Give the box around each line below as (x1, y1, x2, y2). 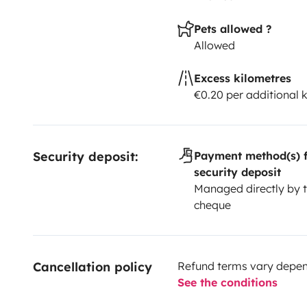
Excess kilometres (193, 71, 291, 85)
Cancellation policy (33, 258, 152, 275)
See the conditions (177, 275, 278, 289)
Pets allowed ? (193, 21, 271, 36)
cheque (193, 197, 231, 212)
